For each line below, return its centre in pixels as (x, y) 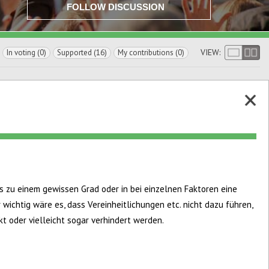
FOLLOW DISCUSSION (116, 7)
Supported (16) (82, 53)
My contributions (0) (151, 53)
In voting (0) (26, 53)
